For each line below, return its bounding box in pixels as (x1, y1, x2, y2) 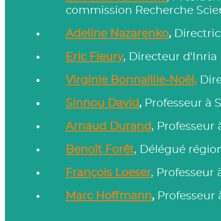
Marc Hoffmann (66, 190, 152, 201)
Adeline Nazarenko (66, 28, 169, 39)
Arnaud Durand (66, 121, 151, 132)
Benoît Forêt (66, 144, 134, 155)
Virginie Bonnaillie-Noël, (66, 74, 197, 85)
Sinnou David (66, 98, 139, 109)
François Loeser (66, 167, 151, 178)
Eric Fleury (66, 51, 123, 62)
